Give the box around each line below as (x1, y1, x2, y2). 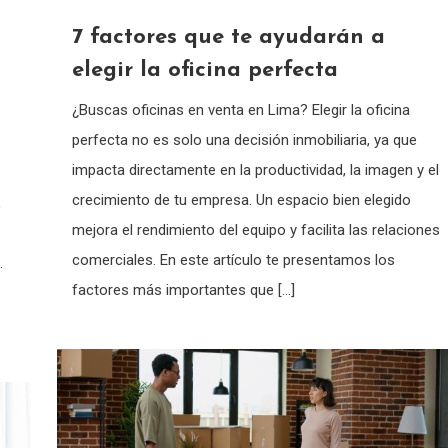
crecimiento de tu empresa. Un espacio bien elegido (71, 190, 411, 209)
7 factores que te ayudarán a (71, 25, 385, 49)
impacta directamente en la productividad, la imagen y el (71, 160, 439, 179)
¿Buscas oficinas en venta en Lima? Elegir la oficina (71, 100, 410, 119)
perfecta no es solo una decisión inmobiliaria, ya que (71, 130, 417, 149)
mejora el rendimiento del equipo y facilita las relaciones (71, 220, 440, 239)
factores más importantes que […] (71, 280, 295, 299)
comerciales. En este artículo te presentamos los (71, 250, 395, 269)
